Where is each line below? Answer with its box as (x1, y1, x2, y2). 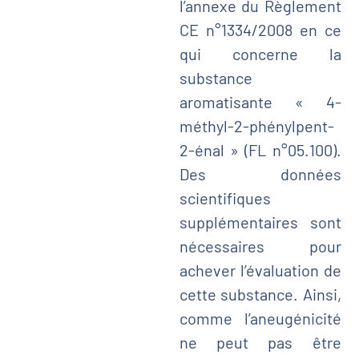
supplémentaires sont (179, 212, 341, 232)
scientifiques (179, 188, 271, 208)
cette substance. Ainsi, (179, 284, 341, 304)
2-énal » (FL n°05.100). (179, 139, 341, 159)
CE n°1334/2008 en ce (179, 19, 341, 39)
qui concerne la (179, 43, 341, 63)
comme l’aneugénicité (179, 308, 341, 328)
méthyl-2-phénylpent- (179, 115, 334, 135)
